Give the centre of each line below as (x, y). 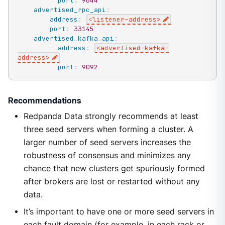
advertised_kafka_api (74, 39)
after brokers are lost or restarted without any (111, 182)
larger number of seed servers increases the (107, 143)
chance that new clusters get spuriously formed (114, 169)
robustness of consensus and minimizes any (107, 156)
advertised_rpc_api (70, 10)
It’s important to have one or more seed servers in (119, 212)
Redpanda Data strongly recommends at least (111, 117)
